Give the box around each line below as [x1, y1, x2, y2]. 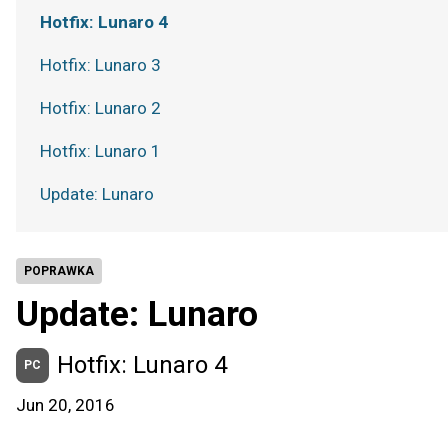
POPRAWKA [24, 264, 94, 278]
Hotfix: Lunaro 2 [40, 98, 161, 118]
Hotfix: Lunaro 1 [40, 141, 161, 161]
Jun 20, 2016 [16, 395, 115, 415]
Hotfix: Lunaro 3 [40, 55, 161, 75]
